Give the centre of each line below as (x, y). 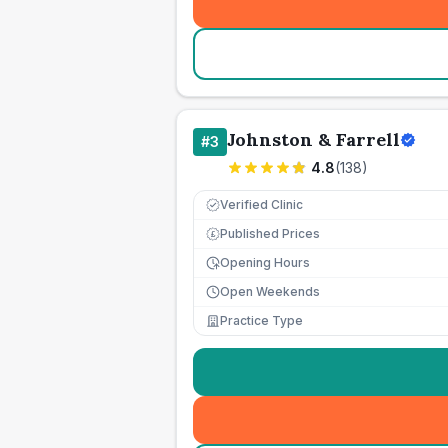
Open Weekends (270, 291)
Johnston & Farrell (313, 139)
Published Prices (270, 233)
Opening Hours (265, 262)
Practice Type (261, 320)
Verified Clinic (261, 204)
